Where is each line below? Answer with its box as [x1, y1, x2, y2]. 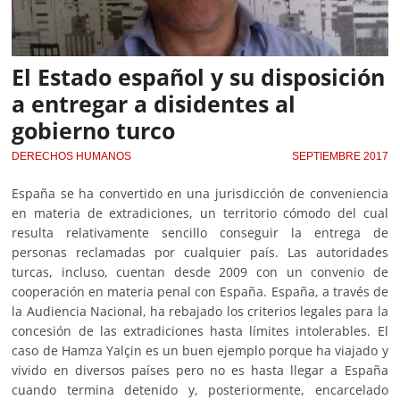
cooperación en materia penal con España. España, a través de [12, 282, 388, 300]
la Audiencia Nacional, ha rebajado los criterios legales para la [12, 302, 388, 320]
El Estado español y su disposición [12, 61, 386, 92]
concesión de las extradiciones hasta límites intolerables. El [12, 321, 388, 339]
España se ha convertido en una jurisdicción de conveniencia [12, 184, 388, 202]
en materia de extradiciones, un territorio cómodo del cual [12, 204, 388, 221]
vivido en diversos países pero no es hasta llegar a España [12, 361, 388, 379]
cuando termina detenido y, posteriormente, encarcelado [12, 380, 388, 398]
